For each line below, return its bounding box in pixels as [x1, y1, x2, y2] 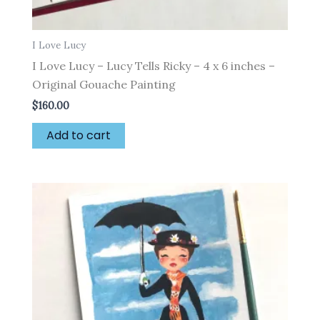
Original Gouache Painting [32, 76, 176, 91]
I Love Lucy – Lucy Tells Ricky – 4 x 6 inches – [32, 58, 275, 73]
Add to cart [46, 126, 111, 144]
